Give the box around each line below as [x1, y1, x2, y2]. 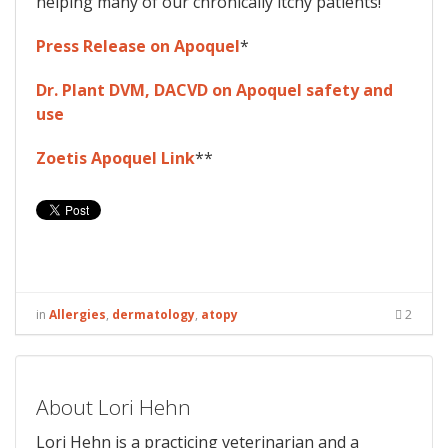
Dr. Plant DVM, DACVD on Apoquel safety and [36, 79, 393, 102]
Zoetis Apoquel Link [36, 147, 195, 170]
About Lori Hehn [36, 393, 191, 422]
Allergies [49, 306, 106, 324]
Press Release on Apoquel [36, 35, 240, 58]
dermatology [112, 306, 195, 324]
